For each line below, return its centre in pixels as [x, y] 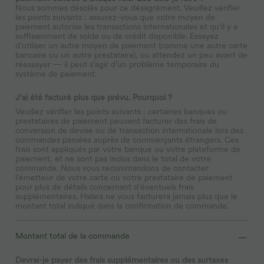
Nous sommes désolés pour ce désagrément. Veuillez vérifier [128, 8]
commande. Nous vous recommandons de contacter [112, 168]
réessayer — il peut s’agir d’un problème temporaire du [117, 65]
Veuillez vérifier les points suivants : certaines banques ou [121, 112]
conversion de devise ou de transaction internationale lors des [129, 131]
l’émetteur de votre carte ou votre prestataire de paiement [124, 178]
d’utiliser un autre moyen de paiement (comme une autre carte [131, 46]
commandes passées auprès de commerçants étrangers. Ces [127, 140]
